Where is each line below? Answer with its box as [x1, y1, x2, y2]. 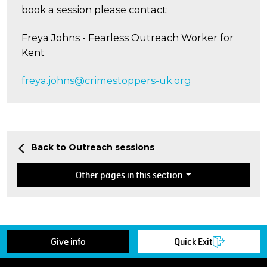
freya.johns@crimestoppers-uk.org [21, 74, 191, 87]
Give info [50, 235, 86, 247]
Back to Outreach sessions [31, 142, 154, 153]
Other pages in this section [75, 169, 184, 181]
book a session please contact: [21, 3, 168, 15]
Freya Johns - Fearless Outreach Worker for [21, 31, 234, 44]
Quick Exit [173, 235, 213, 247]
